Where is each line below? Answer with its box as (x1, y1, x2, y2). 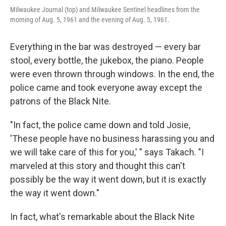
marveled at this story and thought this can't (10, 160, 185, 171)
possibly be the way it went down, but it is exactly (10, 174, 206, 185)
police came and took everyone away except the (10, 82, 202, 93)
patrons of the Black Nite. (10, 95, 111, 106)
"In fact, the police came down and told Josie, (10, 119, 190, 130)
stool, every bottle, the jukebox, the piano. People (10, 54, 204, 66)
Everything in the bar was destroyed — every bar (10, 41, 201, 52)
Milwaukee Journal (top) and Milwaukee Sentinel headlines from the (10, 5, 200, 14)
